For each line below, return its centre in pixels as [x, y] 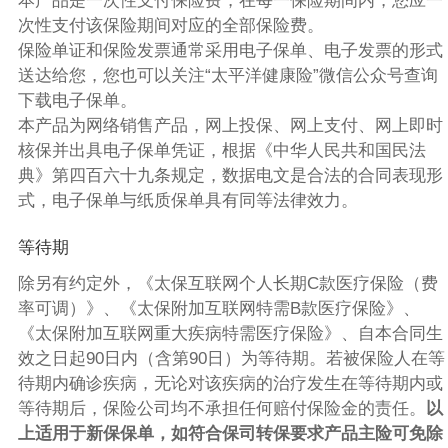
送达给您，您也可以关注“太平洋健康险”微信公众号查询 [227, 76]
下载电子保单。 [77, 101]
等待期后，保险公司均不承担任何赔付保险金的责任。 [221, 408]
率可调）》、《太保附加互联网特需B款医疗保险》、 [218, 308]
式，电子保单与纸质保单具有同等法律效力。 [187, 201]
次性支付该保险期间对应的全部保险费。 [170, 26]
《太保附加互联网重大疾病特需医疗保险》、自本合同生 [230, 333]
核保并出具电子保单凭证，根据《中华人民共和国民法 [221, 151]
